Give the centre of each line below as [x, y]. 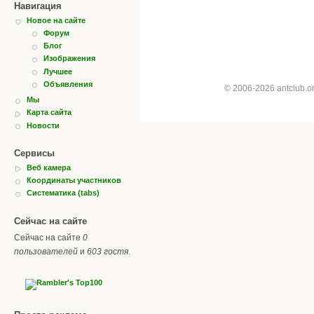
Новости [43, 125]
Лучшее [58, 71]
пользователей [46, 251]
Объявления [68, 84]
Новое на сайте [56, 20]
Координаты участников [74, 180]
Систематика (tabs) [63, 193]
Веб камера [49, 167]
